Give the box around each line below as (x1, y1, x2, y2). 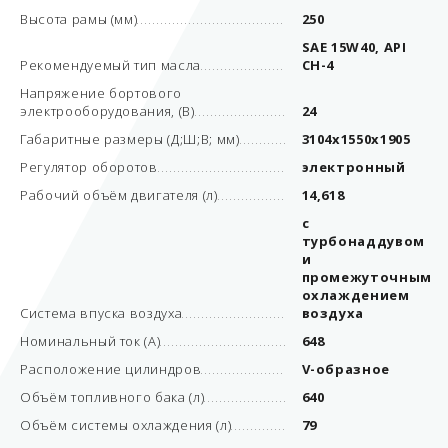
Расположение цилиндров (20, 360, 202, 378)
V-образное (301, 360, 390, 378)
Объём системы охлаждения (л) (20, 416, 232, 434)
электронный (301, 158, 406, 176)
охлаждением (301, 286, 410, 304)
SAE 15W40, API (301, 38, 407, 56)
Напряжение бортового (20, 84, 182, 102)
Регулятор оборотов (20, 158, 158, 176)
